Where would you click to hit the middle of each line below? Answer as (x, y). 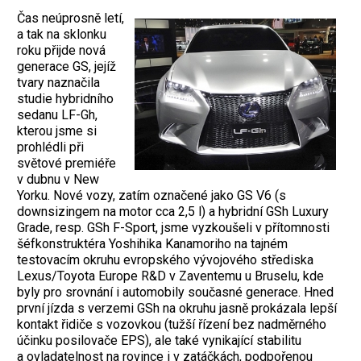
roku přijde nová (61, 50)
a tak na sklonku (62, 34)
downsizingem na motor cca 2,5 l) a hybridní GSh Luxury (173, 211)
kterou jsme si (57, 131)
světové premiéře (66, 163)
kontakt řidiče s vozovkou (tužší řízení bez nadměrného (172, 324)
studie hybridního (65, 98)
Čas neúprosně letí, (71, 18)
